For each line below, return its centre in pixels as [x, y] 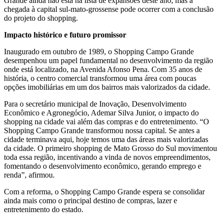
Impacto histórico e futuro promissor [65, 35]
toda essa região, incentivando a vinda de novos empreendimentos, [107, 157]
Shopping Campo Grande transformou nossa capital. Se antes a [102, 130]
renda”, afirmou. [29, 175]
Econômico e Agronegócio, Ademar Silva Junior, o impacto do [101, 112]
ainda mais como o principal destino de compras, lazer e [91, 200]
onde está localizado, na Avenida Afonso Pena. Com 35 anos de [103, 69]
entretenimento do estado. [44, 209]
